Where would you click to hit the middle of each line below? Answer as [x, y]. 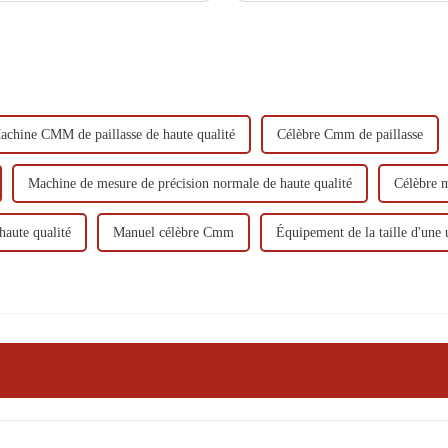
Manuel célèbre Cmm [173, 232]
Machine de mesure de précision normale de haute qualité [190, 183]
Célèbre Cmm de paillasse [350, 134]
